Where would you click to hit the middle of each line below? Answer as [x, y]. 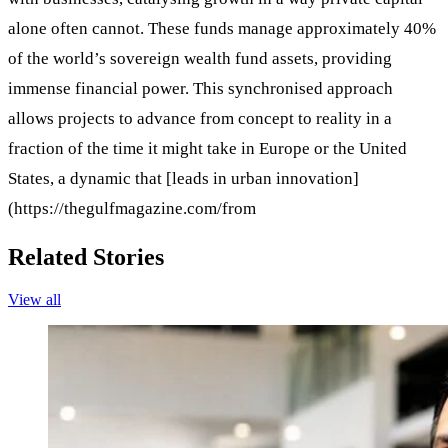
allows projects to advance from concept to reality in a [200, 119]
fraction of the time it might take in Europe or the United [207, 149]
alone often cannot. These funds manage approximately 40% [222, 29]
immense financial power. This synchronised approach [200, 89]
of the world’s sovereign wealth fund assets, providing [200, 59]
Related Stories [86, 257]
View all [34, 300]
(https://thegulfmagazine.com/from [132, 209]
